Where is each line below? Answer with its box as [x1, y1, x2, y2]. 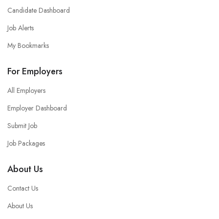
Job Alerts [7, 23, 34, 33]
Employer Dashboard [7, 103, 67, 113]
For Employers [7, 65, 63, 78]
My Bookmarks [7, 41, 49, 51]
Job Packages [7, 138, 45, 149]
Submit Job [7, 121, 37, 131]
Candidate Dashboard [7, 5, 70, 16]
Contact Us [7, 183, 38, 194]
